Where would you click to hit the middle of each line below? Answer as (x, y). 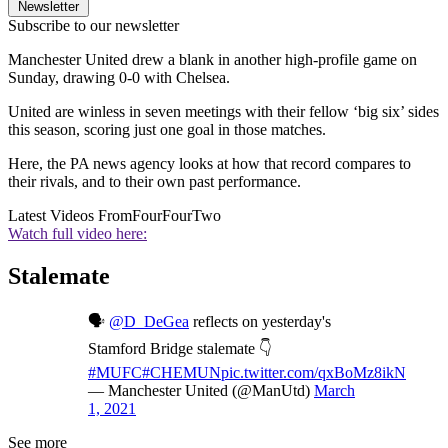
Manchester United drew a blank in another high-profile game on (212, 59)
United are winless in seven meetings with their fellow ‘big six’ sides (223, 111)
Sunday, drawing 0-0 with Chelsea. (119, 77)
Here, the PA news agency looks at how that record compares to (209, 163)
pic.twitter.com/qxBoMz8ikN (313, 372)
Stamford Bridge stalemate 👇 (180, 348)
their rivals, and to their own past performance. (154, 181)
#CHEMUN (181, 372)
